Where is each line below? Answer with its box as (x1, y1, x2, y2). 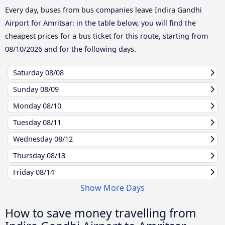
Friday (13, 167, 36, 177)
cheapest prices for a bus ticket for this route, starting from (5, 31, 208, 41)
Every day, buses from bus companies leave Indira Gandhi (5, 5, 202, 15)
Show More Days (80, 182, 145, 194)
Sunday (13, 84, 40, 94)
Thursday (13, 151, 47, 161)
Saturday (13, 68, 45, 78)
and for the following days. (42, 44, 136, 54)
